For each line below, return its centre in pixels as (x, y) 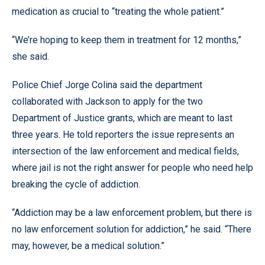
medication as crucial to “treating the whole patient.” (118, 12)
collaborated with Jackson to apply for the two (107, 101)
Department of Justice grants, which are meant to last (122, 118)
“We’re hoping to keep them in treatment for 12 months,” (127, 40)
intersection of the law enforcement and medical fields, (125, 151)
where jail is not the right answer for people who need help (132, 168)
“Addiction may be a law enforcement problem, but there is (132, 213)
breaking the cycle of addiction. (76, 184)
